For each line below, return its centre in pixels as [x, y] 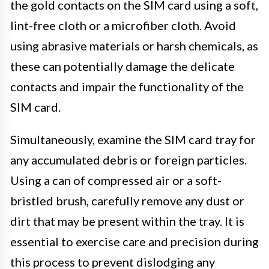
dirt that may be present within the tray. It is [127, 221]
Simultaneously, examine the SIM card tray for [133, 139]
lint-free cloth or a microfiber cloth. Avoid [123, 25]
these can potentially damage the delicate [122, 66]
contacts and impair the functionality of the [127, 86]
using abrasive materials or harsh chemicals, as [134, 45]
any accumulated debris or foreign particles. [128, 159]
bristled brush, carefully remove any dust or [127, 200]
